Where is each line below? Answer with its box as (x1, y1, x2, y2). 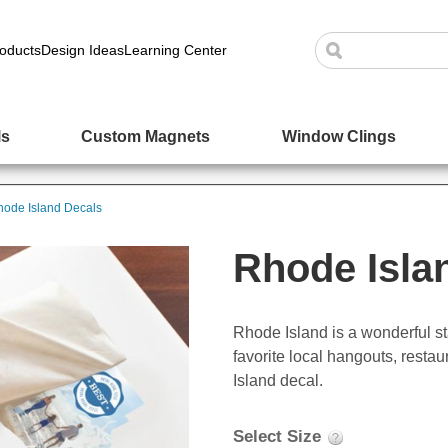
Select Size (233, 427, 326, 446)
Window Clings (281, 128, 396, 145)
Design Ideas (41, 42, 125, 58)
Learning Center (124, 42, 228, 58)
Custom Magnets (81, 128, 211, 145)
